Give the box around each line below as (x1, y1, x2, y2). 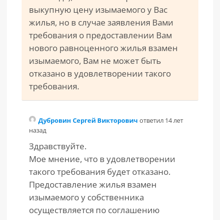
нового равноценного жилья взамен (29, 42, 178, 54)
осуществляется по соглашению (29, 204, 160, 216)
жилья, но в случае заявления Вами (29, 17, 173, 28)
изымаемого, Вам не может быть (29, 55, 161, 66)
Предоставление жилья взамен (29, 179, 157, 190)
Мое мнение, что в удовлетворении (29, 153, 175, 165)
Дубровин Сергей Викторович (38, 116, 139, 125)
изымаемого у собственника (29, 192, 144, 203)
